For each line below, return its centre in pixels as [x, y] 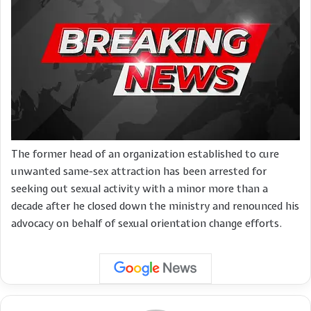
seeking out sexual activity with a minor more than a [140, 189]
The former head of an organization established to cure [145, 154]
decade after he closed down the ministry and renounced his [155, 206]
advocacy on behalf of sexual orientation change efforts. [148, 224]
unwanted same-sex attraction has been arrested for [139, 171]
